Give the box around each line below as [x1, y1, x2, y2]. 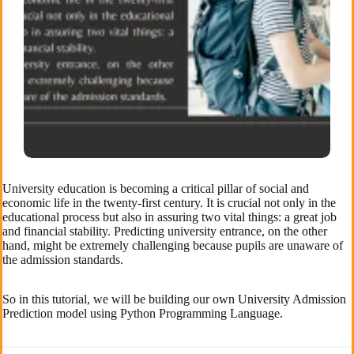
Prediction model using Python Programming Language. [2, 307, 283, 321]
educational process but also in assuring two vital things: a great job [2, 210, 337, 224]
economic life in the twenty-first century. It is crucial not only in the [2, 196, 336, 210]
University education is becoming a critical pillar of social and [2, 182, 309, 196]
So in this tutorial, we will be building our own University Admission [2, 292, 346, 307]
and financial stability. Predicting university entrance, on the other [2, 224, 327, 239]
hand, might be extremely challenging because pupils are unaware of [2, 239, 343, 253]
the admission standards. [2, 253, 123, 267]
